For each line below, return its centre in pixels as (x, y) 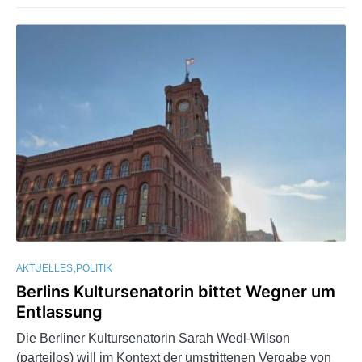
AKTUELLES (44, 268)
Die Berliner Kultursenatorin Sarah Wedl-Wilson (153, 338)
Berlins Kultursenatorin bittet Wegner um (176, 291)
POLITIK (94, 268)
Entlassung (59, 311)
